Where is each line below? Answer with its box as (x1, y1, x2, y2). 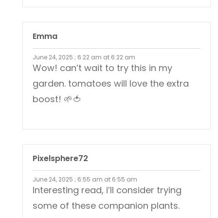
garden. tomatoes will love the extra (33, 77, 189, 90)
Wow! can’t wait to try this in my (33, 62, 172, 74)
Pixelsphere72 (33, 153, 88, 164)
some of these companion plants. (33, 200, 180, 212)
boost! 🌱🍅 (33, 93, 81, 106)
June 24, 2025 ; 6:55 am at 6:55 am (33, 175, 137, 184)
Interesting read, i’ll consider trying (33, 184, 182, 197)
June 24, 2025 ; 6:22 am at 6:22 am (33, 53, 135, 62)
